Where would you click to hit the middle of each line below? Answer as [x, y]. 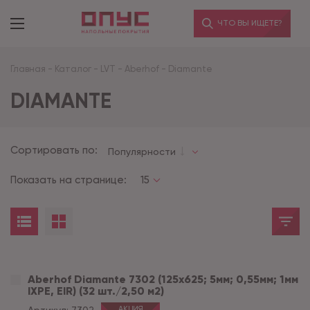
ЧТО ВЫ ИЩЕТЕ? [249, 23]
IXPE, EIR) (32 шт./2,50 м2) [96, 291]
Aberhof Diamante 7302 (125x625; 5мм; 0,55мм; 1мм [163, 279]
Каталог [73, 69]
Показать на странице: [69, 180]
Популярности [142, 151]
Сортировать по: [54, 150]
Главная [28, 69]
